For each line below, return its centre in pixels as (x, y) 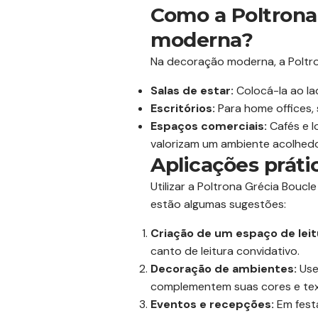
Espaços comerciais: (209, 126)
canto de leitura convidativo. (225, 251)
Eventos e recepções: (212, 304)
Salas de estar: (192, 91)
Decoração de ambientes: (224, 269)
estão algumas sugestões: (218, 204)
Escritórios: (183, 108)
